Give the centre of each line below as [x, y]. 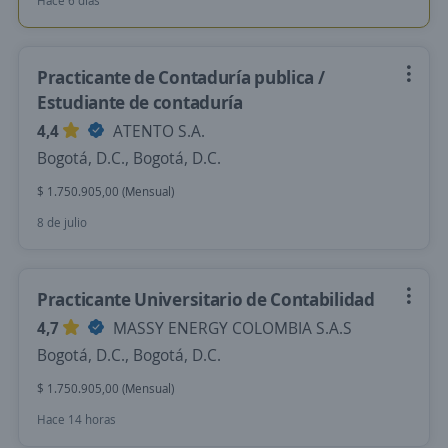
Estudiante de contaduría [140, 102]
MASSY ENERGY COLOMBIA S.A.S [230, 328]
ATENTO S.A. [157, 131]
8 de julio [62, 222]
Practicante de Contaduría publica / [181, 77]
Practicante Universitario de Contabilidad [206, 299]
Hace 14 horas [76, 419]
